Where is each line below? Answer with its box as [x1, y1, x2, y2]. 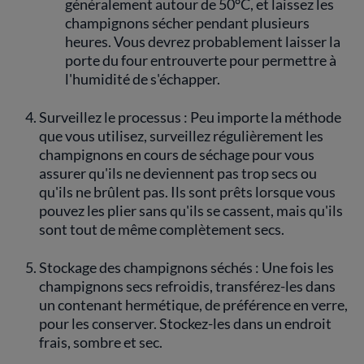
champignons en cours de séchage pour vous [39, 145, 314, 163]
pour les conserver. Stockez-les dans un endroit [39, 314, 331, 332]
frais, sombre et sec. [39, 333, 162, 351]
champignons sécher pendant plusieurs [65, 14, 310, 32]
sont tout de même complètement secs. [39, 220, 284, 238]
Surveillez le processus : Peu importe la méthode [39, 108, 341, 126]
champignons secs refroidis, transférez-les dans [39, 277, 336, 295]
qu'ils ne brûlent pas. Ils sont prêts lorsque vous [39, 183, 336, 201]
